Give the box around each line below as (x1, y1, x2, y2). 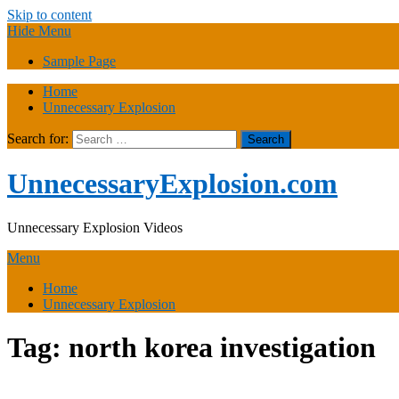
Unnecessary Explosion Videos (7, 219, 183, 235)
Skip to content (7, 7, 92, 22)
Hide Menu (7, 23, 71, 38)
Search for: (7, 131, 69, 146)
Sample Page (43, 53, 116, 69)
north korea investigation (69, 331, 376, 364)
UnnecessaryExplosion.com (7, 167, 338, 200)
